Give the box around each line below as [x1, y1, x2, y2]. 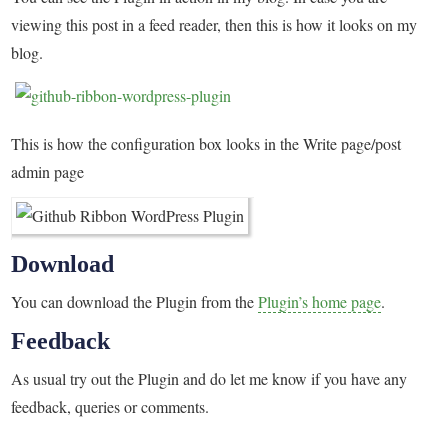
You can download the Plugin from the [11, 291, 259, 313]
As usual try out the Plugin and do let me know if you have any [11, 368, 408, 390]
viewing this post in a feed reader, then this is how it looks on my [11, 14, 418, 36]
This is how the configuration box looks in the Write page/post [11, 133, 402, 155]
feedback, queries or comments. [11, 396, 210, 418]
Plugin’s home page [258, 291, 382, 313]
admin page [11, 161, 85, 183]
